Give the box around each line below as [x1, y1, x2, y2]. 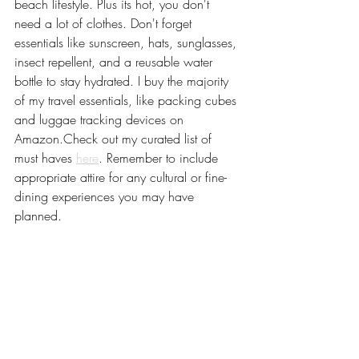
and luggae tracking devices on [14, 111, 188, 128]
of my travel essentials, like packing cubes [14, 91, 240, 109]
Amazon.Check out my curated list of [14, 130, 216, 147]
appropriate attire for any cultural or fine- [14, 168, 227, 186]
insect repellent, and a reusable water [14, 53, 216, 71]
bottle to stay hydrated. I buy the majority [14, 72, 232, 90]
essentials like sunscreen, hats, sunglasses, [14, 34, 240, 51]
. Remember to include [99, 149, 222, 167]
